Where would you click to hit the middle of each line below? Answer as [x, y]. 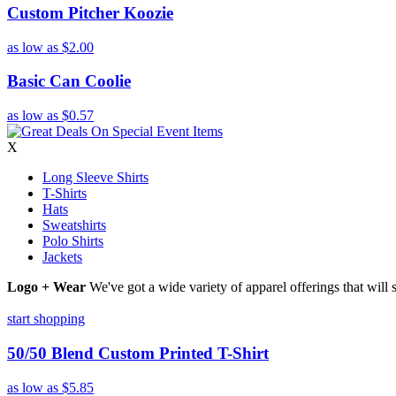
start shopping [46, 319]
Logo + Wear [46, 287]
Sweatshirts [74, 225]
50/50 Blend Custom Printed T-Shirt [138, 353]
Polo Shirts [73, 241]
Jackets [62, 257]
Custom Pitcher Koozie [90, 12]
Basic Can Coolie [69, 81]
